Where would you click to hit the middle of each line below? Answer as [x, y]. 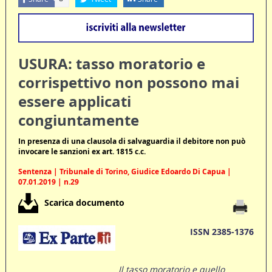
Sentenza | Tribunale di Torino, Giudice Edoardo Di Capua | [124, 172]
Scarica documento [84, 202]
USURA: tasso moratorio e [111, 64]
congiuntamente [78, 121]
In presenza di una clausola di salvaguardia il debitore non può [131, 141]
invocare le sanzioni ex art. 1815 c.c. [82, 152]
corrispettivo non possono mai [128, 83]
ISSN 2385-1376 [222, 232]
